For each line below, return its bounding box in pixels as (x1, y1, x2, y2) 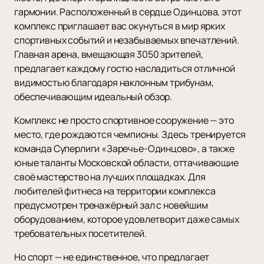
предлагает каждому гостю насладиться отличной (14, 62, 235, 75)
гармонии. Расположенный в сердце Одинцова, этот (14, 5, 242, 19)
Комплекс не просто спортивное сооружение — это (14, 114, 234, 127)
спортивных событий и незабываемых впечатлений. (14, 34, 239, 47)
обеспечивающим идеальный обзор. (14, 90, 173, 104)
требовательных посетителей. (14, 227, 147, 240)
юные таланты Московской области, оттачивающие (14, 156, 239, 170)
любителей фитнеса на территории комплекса (14, 184, 216, 198)
